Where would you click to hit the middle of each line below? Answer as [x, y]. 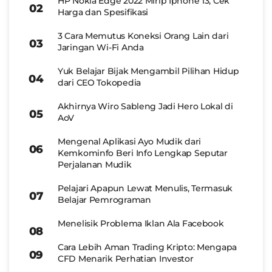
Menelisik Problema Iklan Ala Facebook [141, 223]
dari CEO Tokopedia [99, 82]
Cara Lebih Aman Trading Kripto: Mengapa [148, 247]
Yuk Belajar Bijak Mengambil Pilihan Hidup [148, 71]
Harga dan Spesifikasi [103, 12]
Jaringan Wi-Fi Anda [101, 47]
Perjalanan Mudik [95, 164]
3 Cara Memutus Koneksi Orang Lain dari [143, 36]
